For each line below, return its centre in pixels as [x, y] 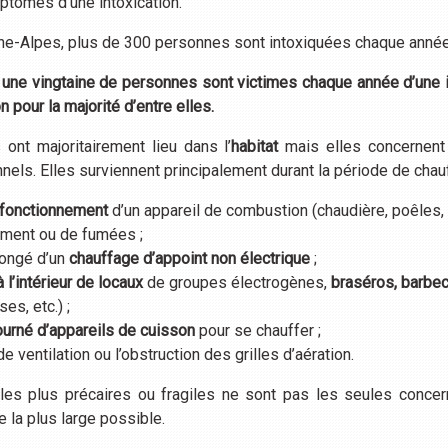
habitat [255, 147]
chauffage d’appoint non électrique [190, 259]
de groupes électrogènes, [237, 283]
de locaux [110, 283]
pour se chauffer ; [258, 331]
